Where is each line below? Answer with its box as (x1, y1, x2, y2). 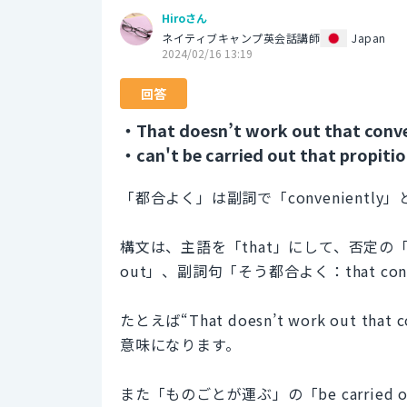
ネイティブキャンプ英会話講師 (162, 29, 320, 45)
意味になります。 (120, 333, 241, 355)
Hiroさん (162, 9, 207, 25)
